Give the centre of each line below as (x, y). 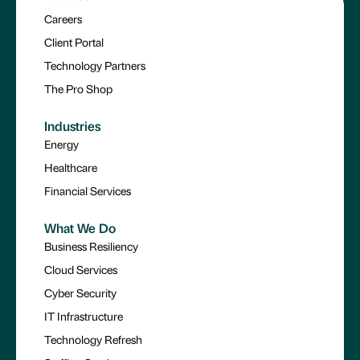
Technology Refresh (93, 340)
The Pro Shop (78, 89)
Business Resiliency (91, 246)
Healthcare (71, 168)
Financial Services (88, 191)
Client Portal (74, 42)
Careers (63, 19)
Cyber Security (80, 293)
